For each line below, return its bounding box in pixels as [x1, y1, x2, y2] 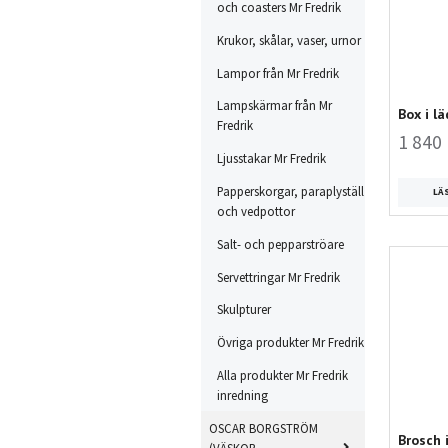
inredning [216, 386, 268, 403]
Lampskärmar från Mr [216, 97, 332, 114]
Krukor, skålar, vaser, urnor [216, 31, 361, 48]
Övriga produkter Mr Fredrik [216, 334, 364, 351]
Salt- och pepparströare [216, 235, 344, 252]
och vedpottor [216, 203, 295, 220]
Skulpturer [216, 301, 271, 318]
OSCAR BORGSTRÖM [208, 419, 318, 436]
